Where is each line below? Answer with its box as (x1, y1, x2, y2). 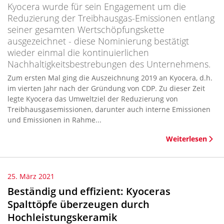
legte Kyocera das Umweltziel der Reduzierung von (7, 94, 178, 103)
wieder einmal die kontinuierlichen (7, 46, 149, 58)
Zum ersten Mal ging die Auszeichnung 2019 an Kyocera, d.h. (7, 73, 212, 82)
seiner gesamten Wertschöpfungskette (7, 23, 164, 35)
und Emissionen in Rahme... (7, 115, 101, 124)
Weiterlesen (166, 134, 207, 143)
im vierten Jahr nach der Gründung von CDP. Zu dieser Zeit (7, 83, 205, 93)
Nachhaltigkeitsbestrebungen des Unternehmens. (7, 58, 210, 70)
